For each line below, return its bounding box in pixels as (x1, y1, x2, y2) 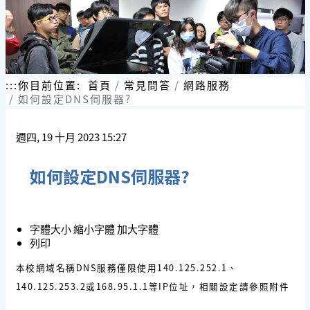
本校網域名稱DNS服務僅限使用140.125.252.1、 (15, 261, 237, 275)
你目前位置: (17, 77, 88, 93)
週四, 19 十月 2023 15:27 (15, 129, 127, 145)
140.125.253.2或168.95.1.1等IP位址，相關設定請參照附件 (15, 280, 289, 293)
